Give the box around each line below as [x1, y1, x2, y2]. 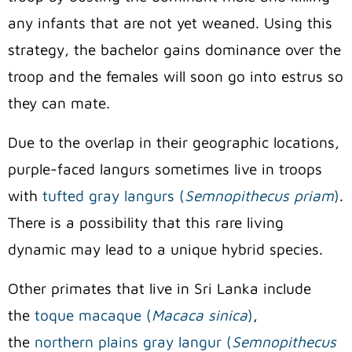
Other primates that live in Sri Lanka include [8, 280, 311, 298]
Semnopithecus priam [185, 187, 334, 205]
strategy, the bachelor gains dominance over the [8, 41, 341, 59]
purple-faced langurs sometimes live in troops [8, 160, 322, 178]
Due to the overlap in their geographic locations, [8, 134, 339, 152]
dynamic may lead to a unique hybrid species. [8, 240, 323, 258]
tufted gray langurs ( [42, 187, 185, 205]
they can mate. [8, 94, 110, 112]
